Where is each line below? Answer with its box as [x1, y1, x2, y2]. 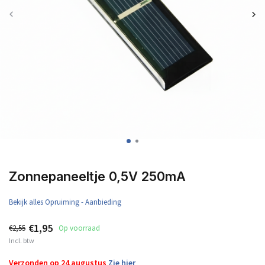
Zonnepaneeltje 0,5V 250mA [9, 169, 186, 184]
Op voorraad [59, 223, 100, 233]
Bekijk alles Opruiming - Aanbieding [9, 197, 121, 207]
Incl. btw [9, 236, 34, 245]
